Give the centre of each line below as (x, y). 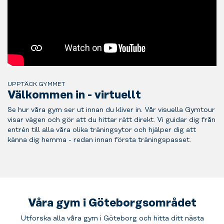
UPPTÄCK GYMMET (36, 84)
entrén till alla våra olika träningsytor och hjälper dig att (102, 130)
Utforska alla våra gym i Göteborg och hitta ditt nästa (112, 218)
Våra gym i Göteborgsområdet (112, 203)
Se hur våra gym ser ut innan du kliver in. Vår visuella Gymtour (111, 110)
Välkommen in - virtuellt (74, 95)
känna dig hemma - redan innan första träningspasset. (99, 140)
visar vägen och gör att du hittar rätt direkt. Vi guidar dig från (111, 120)
